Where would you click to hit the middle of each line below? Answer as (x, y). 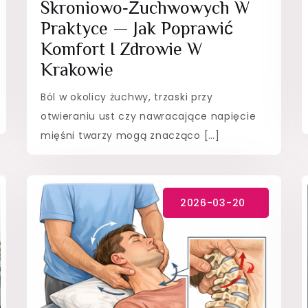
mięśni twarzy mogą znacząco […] (130, 135)
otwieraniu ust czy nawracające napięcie (148, 116)
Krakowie (77, 69)
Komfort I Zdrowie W (121, 49)
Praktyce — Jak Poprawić (136, 28)
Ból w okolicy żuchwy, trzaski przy (126, 97)
